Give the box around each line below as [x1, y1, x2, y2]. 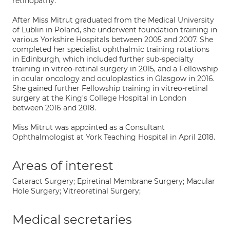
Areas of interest [12, 158, 113, 173]
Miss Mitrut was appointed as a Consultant [12, 123, 165, 132]
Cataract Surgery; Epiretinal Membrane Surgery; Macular [12, 177, 215, 186]
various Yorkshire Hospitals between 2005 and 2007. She [12, 35, 213, 44]
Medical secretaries [12, 212, 132, 227]
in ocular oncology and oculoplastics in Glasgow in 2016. [12, 74, 215, 83]
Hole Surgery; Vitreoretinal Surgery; [12, 186, 141, 196]
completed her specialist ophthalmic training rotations [12, 45, 209, 54]
